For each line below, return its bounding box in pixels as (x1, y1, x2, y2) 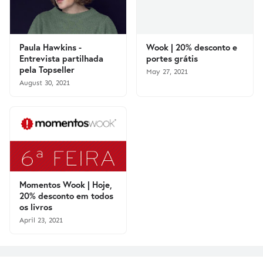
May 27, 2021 (146, 68, 188, 76)
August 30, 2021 (19, 79, 70, 87)
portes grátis (146, 52, 198, 64)
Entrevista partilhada (19, 52, 103, 64)
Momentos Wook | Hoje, (19, 178, 112, 190)
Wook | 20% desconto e (146, 41, 237, 53)
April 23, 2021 (19, 216, 63, 224)
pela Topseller (19, 63, 75, 75)
